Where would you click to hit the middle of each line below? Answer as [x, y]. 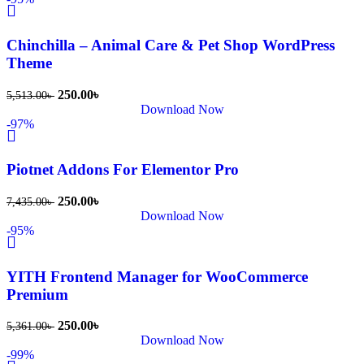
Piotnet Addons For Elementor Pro [123, 170]
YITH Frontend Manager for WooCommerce [157, 276]
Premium [37, 294]
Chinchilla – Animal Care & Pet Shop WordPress [171, 45]
